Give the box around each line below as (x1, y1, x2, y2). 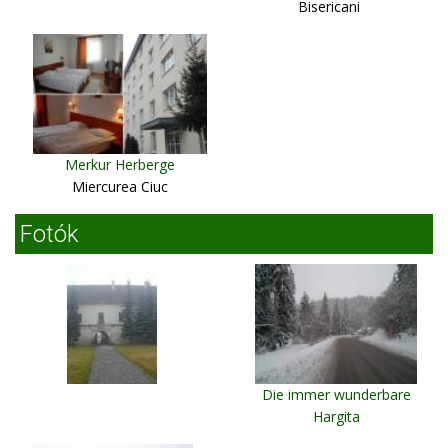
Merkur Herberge (64, 154, 175, 174)
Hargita (312, 406, 360, 426)
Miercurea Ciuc (71, 176, 168, 196)
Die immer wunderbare (261, 384, 411, 404)
